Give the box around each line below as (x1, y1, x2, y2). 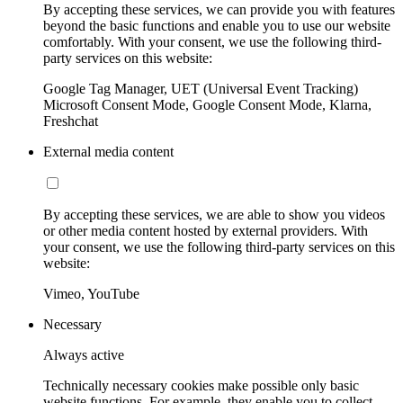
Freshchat (43, 112, 98, 129)
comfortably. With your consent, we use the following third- (43, 33, 381, 49)
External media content (43, 143, 174, 159)
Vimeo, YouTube (43, 285, 139, 301)
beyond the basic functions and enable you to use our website (43, 17, 390, 33)
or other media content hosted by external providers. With (43, 222, 368, 238)
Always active (43, 346, 124, 363)
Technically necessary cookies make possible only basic (43, 377, 359, 393)
